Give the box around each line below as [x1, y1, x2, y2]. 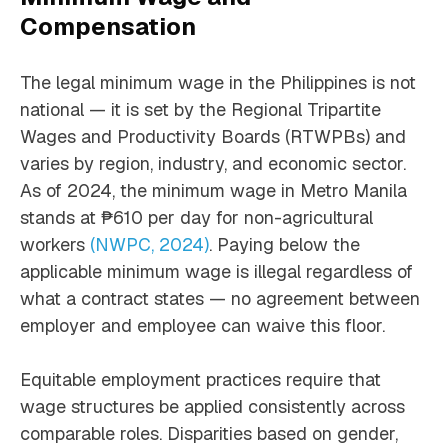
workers [20, 233, 90, 257]
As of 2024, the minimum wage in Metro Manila [20, 179, 407, 203]
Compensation [20, 11, 196, 43]
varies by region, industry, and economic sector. [20, 152, 406, 176]
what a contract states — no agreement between [20, 287, 420, 311]
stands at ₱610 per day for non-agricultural [20, 206, 373, 230]
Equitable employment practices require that [20, 368, 381, 392]
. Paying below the [209, 233, 360, 257]
